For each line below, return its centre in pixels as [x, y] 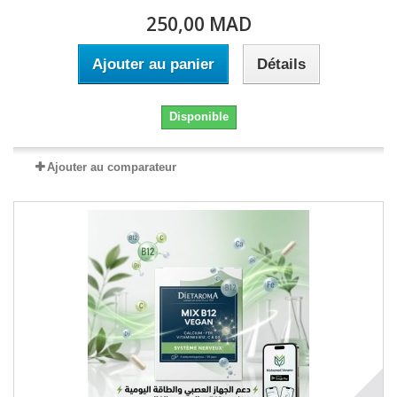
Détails [281, 64]
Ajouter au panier [153, 64]
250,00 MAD [198, 24]
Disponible [198, 117]
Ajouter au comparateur [112, 167]
